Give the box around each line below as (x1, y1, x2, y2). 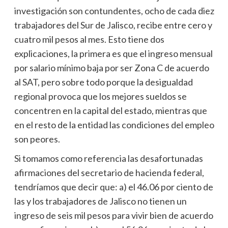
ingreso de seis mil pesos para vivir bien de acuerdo (14, 209, 213, 221)
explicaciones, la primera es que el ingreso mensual (14, 47, 213, 59)
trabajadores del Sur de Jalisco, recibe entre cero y (14, 19, 212, 31)
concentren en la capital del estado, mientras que (14, 104, 207, 116)
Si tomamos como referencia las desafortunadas (14, 152, 203, 164)
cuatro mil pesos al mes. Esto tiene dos (14, 33, 164, 45)
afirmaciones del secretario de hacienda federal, (14, 166, 204, 178)
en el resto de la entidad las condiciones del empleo (14, 119, 214, 130)
